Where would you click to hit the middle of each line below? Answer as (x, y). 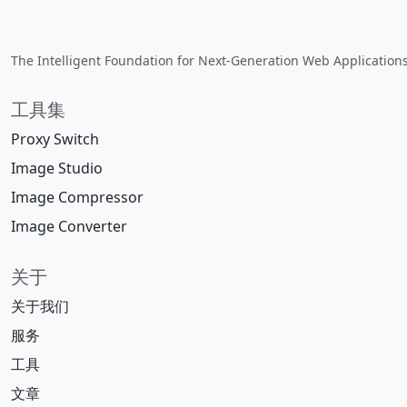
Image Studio (57, 168)
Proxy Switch (55, 139)
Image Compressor (77, 197)
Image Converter (69, 226)
